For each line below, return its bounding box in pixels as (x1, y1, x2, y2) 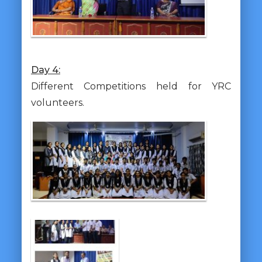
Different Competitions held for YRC (30, 80, 232, 92)
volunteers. (30, 96, 84, 108)
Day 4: (30, 64, 60, 75)
